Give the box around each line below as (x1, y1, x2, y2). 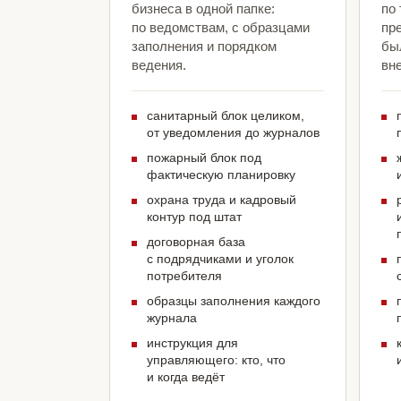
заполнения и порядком (132, 38, 277, 55)
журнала (147, 311, 197, 326)
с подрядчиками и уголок (147, 252, 294, 267)
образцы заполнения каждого (147, 294, 320, 309)
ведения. (132, 57, 186, 73)
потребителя (147, 269, 222, 284)
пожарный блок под (147, 150, 261, 166)
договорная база (147, 235, 245, 250)
